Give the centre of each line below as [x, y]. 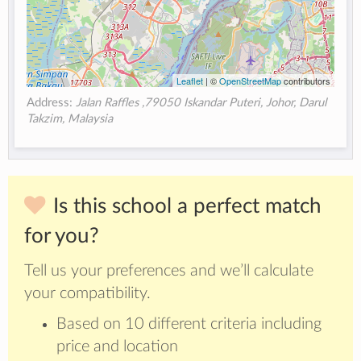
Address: [52, 103]
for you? [62, 237]
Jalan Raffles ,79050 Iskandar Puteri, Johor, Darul [201, 103]
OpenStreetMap [250, 81]
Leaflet [189, 81]
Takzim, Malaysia [70, 119]
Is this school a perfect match [187, 207]
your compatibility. [87, 294]
